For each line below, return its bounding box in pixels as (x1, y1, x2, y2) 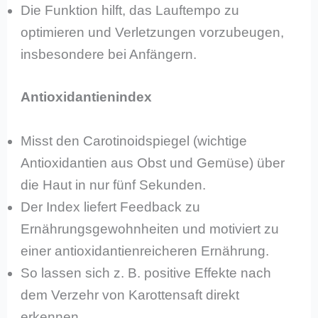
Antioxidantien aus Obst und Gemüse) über (21, 155, 285, 171)
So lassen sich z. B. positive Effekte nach (21, 265, 272, 281)
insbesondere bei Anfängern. (21, 47, 197, 62)
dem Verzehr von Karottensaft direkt (21, 287, 240, 303)
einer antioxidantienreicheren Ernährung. (21, 243, 270, 259)
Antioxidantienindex (21, 89, 153, 104)
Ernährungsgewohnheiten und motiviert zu (21, 221, 280, 237)
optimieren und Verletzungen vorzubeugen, (21, 25, 285, 40)
